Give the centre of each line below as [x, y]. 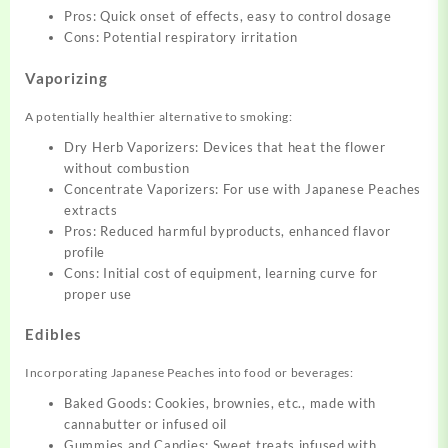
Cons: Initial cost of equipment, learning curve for [221, 272]
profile [84, 251]
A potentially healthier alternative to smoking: [159, 116]
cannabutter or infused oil [146, 424]
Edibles [53, 334]
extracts [91, 209]
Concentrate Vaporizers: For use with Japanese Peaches [243, 188]
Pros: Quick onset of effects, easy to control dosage [228, 16]
